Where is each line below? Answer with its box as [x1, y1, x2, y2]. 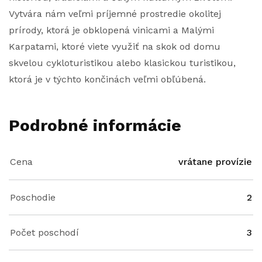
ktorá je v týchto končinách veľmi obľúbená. [9, 74, 206, 85]
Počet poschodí [10, 227, 79, 238]
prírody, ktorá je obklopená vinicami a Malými [9, 25, 214, 36]
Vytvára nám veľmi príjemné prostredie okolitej [9, 8, 221, 19]
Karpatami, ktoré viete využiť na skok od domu [9, 41, 220, 52]
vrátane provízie [178, 156, 252, 167]
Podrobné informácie [9, 116, 181, 135]
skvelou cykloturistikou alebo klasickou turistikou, [9, 57, 236, 68]
